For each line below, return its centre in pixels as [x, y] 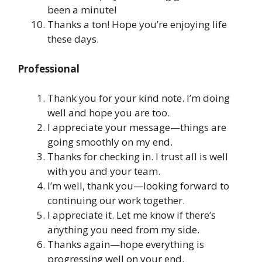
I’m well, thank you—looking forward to [138, 186]
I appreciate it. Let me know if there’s [132, 215]
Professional [49, 68]
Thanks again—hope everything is [126, 244]
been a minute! [82, 10]
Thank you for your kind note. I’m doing [139, 98]
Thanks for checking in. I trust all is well [138, 157]
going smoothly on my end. [110, 142]
